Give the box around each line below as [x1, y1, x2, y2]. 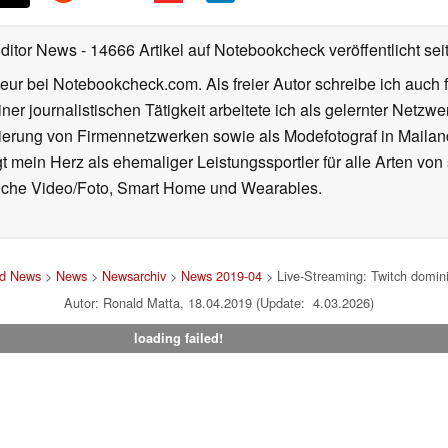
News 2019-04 [180, 266, 262, 286]
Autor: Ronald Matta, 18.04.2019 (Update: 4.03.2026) [64, 293, 374, 313]
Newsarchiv [101, 266, 166, 286]
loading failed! [133, 329, 223, 348]
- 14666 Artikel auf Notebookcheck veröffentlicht [81, 38, 420, 62]
